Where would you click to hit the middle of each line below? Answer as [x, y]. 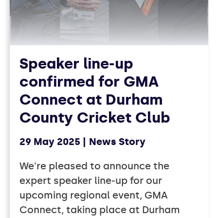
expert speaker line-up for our [91, 181]
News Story [117, 142]
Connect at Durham [91, 100]
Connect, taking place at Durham [100, 210]
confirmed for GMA [89, 82]
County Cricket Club [95, 118]
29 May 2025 [50, 142]
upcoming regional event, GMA [94, 195]
